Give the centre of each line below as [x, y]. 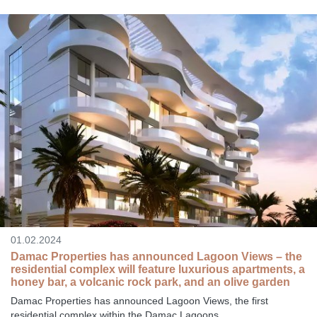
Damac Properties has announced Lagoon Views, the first [139, 300]
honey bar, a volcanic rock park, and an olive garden [150, 282]
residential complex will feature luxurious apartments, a [158, 269]
